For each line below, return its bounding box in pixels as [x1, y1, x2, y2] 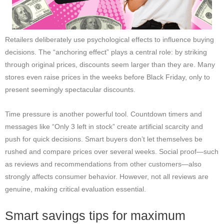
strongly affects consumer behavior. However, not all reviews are [5, 172, 208, 180]
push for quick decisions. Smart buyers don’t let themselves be [5, 135, 202, 143]
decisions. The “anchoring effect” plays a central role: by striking [5, 48, 207, 56]
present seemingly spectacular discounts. [5, 85, 135, 93]
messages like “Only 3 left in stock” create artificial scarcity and [5, 122, 203, 130]
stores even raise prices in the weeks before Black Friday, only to [5, 73, 210, 81]
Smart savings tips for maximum [5, 208, 185, 222]
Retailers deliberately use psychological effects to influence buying [5, 35, 214, 43]
